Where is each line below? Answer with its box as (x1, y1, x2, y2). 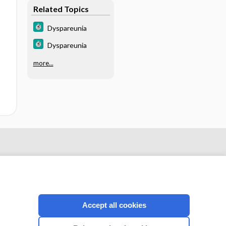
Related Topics (33, 4, 89, 14)
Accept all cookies (82, 201, 146, 209)
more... (33, 59, 53, 67)
